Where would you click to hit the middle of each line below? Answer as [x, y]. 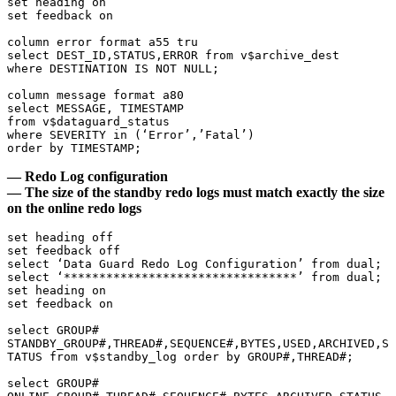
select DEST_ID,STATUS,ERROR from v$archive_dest [173, 56]
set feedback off [64, 251]
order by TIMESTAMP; [74, 148]
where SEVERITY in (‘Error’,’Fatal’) [131, 135]
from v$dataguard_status [88, 122]
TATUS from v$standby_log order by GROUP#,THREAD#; [180, 357]
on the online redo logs [74, 209]
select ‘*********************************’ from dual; [194, 278]
